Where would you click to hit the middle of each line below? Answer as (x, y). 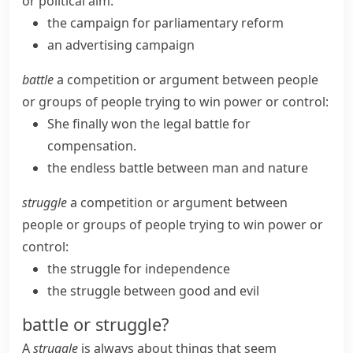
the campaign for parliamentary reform (165, 23)
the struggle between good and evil (153, 291)
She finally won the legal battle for (149, 124)
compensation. (92, 146)
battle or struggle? (95, 324)
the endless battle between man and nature (178, 168)
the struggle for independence (139, 269)
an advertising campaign (121, 45)
